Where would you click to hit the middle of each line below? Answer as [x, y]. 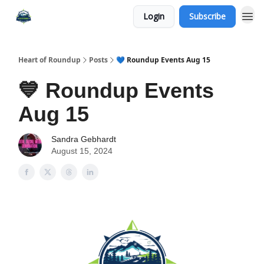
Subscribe [207, 16]
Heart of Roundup [49, 60]
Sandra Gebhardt [84, 139]
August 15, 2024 [82, 151]
